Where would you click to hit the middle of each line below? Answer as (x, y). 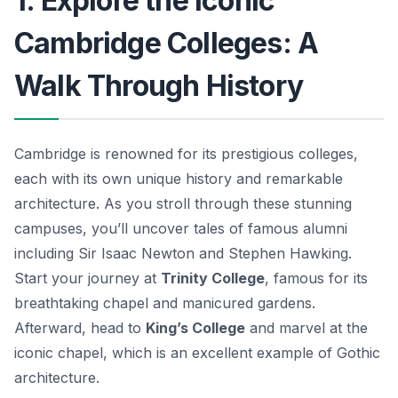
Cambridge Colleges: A (167, 43)
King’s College (195, 327)
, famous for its (316, 278)
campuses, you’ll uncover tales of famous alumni (181, 228)
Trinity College (213, 278)
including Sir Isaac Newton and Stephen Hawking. (183, 253)
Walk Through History (159, 85)
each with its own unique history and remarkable (179, 178)
